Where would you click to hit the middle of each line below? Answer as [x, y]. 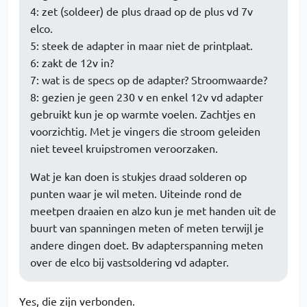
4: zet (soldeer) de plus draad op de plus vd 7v [142, 11]
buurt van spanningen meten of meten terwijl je [147, 228]
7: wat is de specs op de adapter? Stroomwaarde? [149, 79]
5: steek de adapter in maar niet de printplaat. [142, 45]
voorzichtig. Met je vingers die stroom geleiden [145, 131]
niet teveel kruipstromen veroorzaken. [124, 148]
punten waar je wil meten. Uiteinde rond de [136, 193]
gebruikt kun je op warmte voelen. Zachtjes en [143, 114]
